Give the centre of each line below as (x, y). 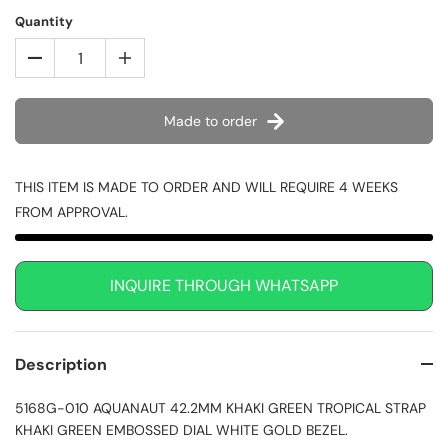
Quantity (44, 22)
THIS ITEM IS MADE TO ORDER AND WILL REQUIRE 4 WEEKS (206, 187)
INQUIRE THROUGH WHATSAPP (224, 286)
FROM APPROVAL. (71, 212)
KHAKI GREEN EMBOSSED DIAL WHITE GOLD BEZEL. (181, 430)
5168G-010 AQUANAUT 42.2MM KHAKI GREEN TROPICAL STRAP (220, 408)
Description (61, 365)
